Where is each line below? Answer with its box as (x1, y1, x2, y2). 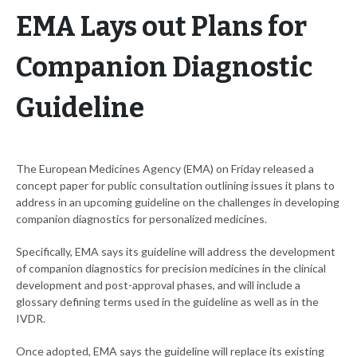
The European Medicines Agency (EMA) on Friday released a (16, 162, 314, 176)
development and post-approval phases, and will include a (16, 278, 300, 292)
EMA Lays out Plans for (16, 10, 307, 44)
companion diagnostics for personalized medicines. (16, 212, 267, 226)
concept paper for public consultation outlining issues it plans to (16, 178, 335, 193)
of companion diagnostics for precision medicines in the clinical (16, 261, 326, 276)
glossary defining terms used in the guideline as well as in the (16, 295, 319, 309)
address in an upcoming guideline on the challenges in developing (16, 195, 339, 210)
